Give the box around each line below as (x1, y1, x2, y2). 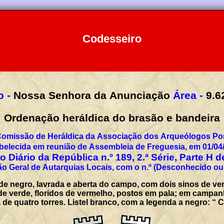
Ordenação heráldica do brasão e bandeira (4, 111, 220, 123)
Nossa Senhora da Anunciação (13, 89, 170, 101)
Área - (172, 89, 203, 101)
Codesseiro (82, 32, 141, 45)
